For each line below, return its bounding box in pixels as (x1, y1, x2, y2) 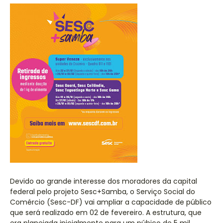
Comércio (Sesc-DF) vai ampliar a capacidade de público (10, 197, 212, 207)
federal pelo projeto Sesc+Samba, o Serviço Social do (10, 187, 195, 197)
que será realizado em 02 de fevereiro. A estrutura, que (10, 208, 202, 218)
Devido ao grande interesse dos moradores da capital (10, 176, 197, 186)
